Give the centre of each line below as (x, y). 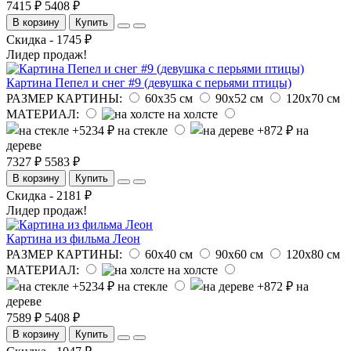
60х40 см (169, 254)
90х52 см (239, 98)
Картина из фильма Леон (73, 238)
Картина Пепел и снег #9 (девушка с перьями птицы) (149, 82)
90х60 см (239, 254)
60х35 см (169, 98)
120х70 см (313, 98)
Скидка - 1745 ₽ (49, 39)
